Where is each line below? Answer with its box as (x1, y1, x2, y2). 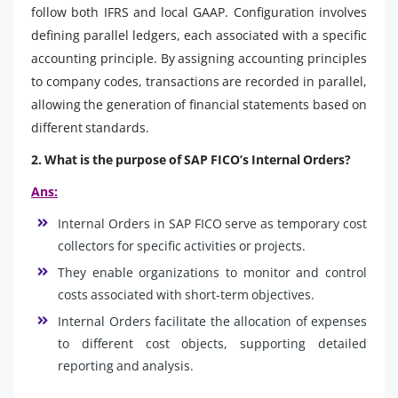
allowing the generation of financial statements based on (31, 95, 367, 113)
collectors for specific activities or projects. (58, 236, 306, 254)
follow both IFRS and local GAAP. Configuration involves (31, 3, 367, 20)
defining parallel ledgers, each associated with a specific (31, 26, 367, 44)
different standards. (31, 118, 149, 136)
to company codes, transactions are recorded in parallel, (31, 72, 367, 90)
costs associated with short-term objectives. (58, 285, 314, 303)
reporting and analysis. (58, 356, 194, 374)
